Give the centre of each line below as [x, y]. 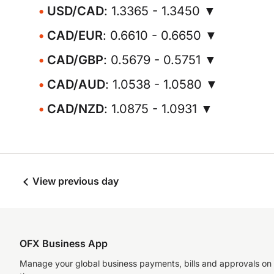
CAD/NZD [76, 109]
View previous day [74, 181]
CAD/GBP [75, 60]
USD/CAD [76, 11]
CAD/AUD [76, 84]
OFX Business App [64, 243]
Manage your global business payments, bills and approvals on [146, 263]
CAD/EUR [75, 35]
